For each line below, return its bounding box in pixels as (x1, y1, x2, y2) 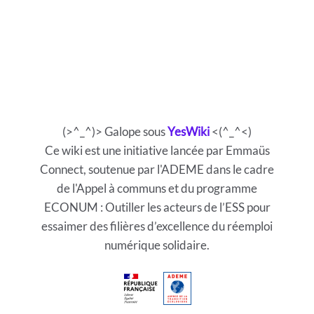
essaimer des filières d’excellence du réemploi (41, 219, 273, 233)
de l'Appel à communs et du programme (57, 181, 257, 196)
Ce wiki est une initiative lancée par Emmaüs (44, 143, 270, 158)
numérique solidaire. (104, 238, 210, 252)
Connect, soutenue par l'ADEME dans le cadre (40, 162, 274, 177)
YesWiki (168, 124, 210, 139)
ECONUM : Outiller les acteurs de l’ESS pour (43, 200, 271, 214)
